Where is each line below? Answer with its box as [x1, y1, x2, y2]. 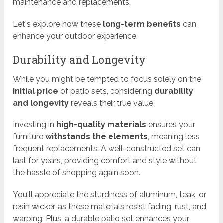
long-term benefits [103, 19, 181, 29]
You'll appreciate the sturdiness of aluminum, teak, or [13, 190, 207, 200]
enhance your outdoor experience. [13, 31, 138, 41]
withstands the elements [45, 132, 148, 142]
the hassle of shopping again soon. [13, 168, 141, 178]
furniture [13, 132, 46, 142]
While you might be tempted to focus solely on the [13, 74, 202, 84]
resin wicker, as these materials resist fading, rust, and [13, 202, 207, 212]
